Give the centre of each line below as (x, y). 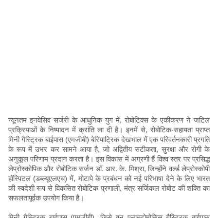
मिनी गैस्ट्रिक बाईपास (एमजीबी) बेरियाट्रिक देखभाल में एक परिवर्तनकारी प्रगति (109, 140)
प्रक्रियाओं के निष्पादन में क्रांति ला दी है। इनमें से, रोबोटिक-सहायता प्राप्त (109, 130)
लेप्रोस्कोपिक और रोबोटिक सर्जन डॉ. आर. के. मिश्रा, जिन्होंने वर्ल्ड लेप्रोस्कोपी (109, 169)
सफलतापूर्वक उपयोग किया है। (46, 198)
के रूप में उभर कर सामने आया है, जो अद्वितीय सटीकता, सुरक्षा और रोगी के (109, 149)
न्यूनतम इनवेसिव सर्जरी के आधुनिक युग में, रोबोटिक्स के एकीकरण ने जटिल (109, 120)
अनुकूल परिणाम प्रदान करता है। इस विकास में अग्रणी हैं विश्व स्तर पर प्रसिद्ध (109, 159)
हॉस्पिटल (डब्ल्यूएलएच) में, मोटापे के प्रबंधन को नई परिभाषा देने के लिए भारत (109, 179)
